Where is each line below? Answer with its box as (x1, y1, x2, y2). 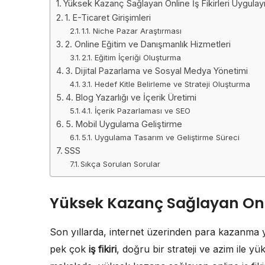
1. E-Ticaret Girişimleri (64, 12, 151, 23)
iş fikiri (89, 243, 117, 256)
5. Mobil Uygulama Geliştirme (65, 119, 182, 130)
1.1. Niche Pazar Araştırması (82, 26, 182, 36)
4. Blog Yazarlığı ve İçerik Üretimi (65, 92, 196, 103)
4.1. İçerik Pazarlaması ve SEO (82, 106, 191, 116)
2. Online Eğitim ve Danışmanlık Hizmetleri (64, 39, 231, 50)
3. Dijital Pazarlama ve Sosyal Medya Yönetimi (65, 66, 248, 76)
